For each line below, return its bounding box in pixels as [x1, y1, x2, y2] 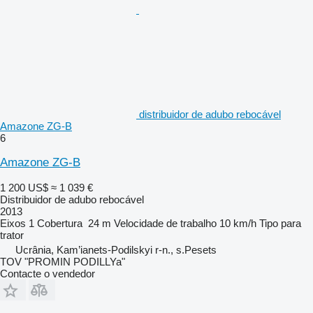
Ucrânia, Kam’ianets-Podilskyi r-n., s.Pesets [15, 243, 217, 256]
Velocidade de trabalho [114, 217, 217, 229]
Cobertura [37, 217, 82, 229]
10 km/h [219, 217, 256, 229]
